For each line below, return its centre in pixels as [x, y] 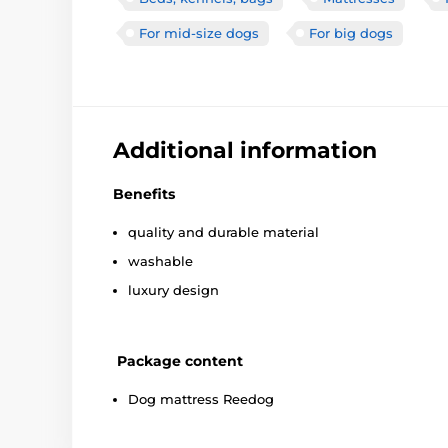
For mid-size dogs [199, 32]
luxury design [173, 289]
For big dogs [351, 32]
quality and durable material [223, 231]
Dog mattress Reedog [201, 398]
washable [160, 260]
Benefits [144, 193]
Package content [178, 360]
